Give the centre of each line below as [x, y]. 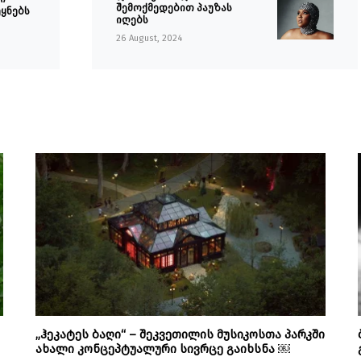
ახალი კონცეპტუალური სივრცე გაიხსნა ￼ [163, 349]
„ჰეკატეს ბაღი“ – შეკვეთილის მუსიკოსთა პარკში [180, 334]
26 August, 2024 [149, 38]
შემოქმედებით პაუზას [174, 8]
